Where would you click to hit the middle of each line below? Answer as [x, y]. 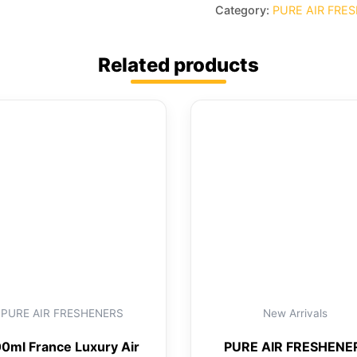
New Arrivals [295, 313]
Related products [178, 65]
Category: [243, 10]
